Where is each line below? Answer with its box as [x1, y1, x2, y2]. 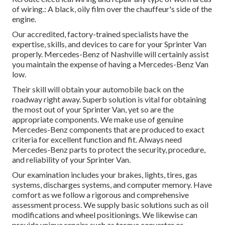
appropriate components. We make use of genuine [12, 115, 183, 125]
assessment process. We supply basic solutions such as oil [12, 200, 208, 210]
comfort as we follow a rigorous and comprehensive [12, 190, 189, 200]
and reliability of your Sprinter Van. [12, 155, 131, 165]
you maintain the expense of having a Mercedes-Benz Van [12, 59, 208, 69]
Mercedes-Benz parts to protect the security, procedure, [12, 145, 205, 155]
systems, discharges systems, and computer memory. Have [12, 180, 212, 190]
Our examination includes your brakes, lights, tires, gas [12, 170, 197, 180]
